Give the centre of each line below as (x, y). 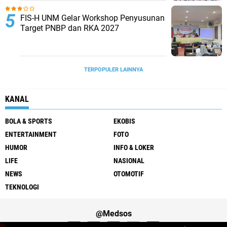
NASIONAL (129, 161)
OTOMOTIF (129, 174)
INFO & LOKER (134, 147)
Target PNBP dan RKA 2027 (70, 28)
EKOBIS (124, 121)
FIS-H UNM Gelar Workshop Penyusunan (92, 18)
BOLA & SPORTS (29, 121)
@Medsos (113, 214)
